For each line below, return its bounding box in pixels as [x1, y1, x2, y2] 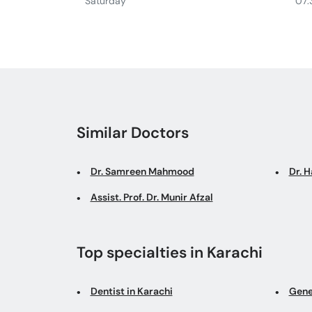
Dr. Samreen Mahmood [90, 164, 194, 178]
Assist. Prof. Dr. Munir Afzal [90, 190, 213, 203]
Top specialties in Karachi [76, 242, 263, 263]
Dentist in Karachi [90, 284, 173, 297]
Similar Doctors [76, 122, 189, 143]
